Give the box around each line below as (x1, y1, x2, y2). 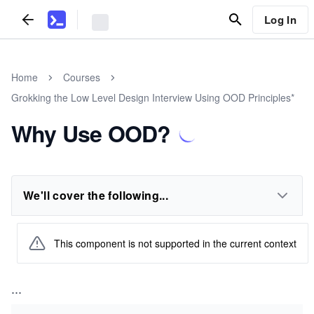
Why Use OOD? (11, 117, 171, 149)
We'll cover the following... (23, 187, 169, 203)
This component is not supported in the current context (54, 235, 296, 250)
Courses (63, 70, 100, 84)
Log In (264, 11, 296, 27)
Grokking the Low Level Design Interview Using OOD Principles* (11, 90, 294, 104)
